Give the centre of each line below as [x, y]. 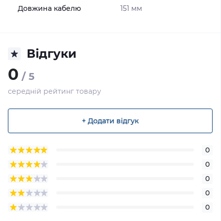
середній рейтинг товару [55, 91]
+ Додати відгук [110, 121]
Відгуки [52, 54]
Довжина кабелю [49, 8]
